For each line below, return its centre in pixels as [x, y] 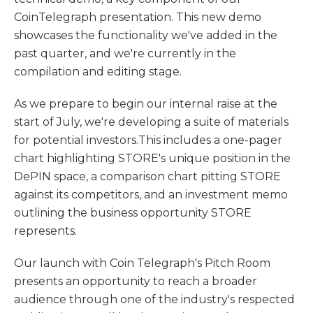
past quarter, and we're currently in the [125, 53]
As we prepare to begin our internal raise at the [146, 104]
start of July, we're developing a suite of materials [151, 122]
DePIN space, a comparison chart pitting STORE [147, 176]
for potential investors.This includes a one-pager [148, 140]
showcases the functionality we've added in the [146, 35]
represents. [45, 231]
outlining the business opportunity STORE [133, 213]
